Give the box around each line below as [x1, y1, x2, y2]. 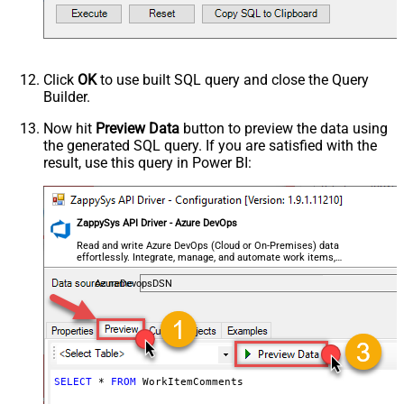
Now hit [43, 120, 96, 138]
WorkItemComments [135, 376, 243, 389]
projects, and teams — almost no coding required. [77, 262, 300, 275]
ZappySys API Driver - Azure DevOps [77, 217, 238, 230]
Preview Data [96, 120, 179, 138]
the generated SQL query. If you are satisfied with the [43, 137, 377, 155]
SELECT [53, 376, 92, 389]
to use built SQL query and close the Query [96, 71, 369, 89]
